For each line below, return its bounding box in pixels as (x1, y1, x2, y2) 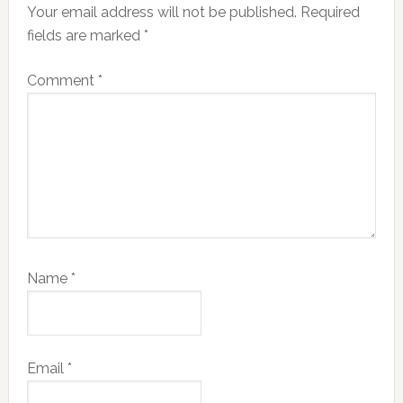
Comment (26, 72, 98, 89)
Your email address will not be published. (26, 4, 297, 21)
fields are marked (26, 27, 144, 44)
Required (300, 4, 360, 21)
